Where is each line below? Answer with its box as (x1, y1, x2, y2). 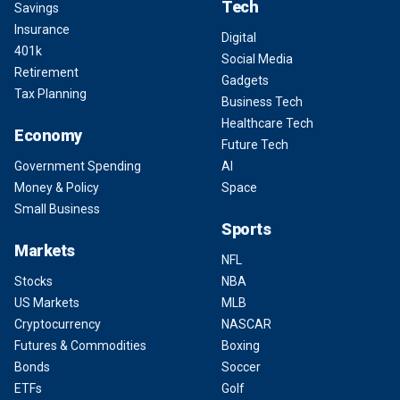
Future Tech (221, 137, 288, 152)
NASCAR (221, 317, 271, 331)
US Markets (14, 296, 79, 310)
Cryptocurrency (14, 317, 101, 331)
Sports (221, 220, 271, 238)
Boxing (221, 338, 260, 353)
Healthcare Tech (221, 116, 313, 130)
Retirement (14, 65, 79, 79)
